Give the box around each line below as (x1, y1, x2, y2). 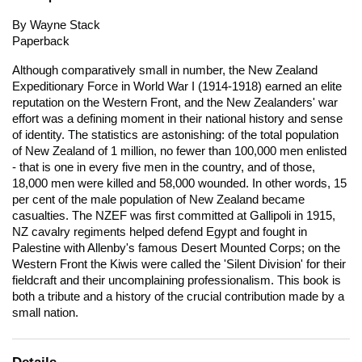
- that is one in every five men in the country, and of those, (12, 160, 315, 174)
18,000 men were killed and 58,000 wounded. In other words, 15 (12, 176, 347, 190)
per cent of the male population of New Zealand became (12, 192, 305, 206)
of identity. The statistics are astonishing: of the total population (12, 128, 339, 141)
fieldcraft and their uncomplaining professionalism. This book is (12, 273, 341, 287)
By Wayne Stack (12, 18, 100, 32)
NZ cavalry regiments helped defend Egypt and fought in (12, 225, 307, 238)
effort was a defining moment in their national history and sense (12, 112, 343, 125)
